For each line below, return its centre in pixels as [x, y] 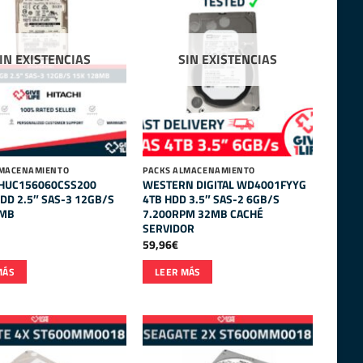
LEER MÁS [177, 271]
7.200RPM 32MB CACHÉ [203, 214]
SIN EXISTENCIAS [228, 60]
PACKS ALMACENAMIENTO [199, 170]
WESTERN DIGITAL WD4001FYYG [225, 184]
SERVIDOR [169, 228]
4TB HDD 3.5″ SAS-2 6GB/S [211, 199]
